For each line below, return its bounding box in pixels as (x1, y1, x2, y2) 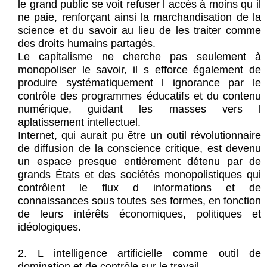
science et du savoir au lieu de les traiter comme (18, 24, 261, 37)
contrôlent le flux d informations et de (18, 182, 261, 194)
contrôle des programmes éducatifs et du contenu (18, 90, 261, 103)
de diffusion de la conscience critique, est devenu (18, 142, 261, 155)
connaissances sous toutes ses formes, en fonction (18, 195, 261, 207)
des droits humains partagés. (18, 38, 156, 50)
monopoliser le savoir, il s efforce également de (18, 64, 261, 76)
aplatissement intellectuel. (18, 116, 141, 129)
